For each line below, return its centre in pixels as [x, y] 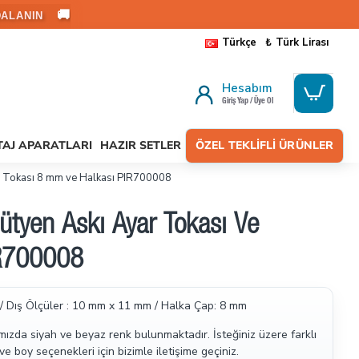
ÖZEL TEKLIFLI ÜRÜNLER [265, 145]
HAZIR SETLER [141, 145]
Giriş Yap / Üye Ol [248, 102]
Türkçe [239, 42]
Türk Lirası [302, 42]
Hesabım [247, 88]
